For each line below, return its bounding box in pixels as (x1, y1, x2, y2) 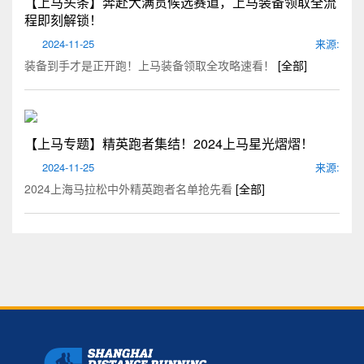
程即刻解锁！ (24, 10, 102, 29)
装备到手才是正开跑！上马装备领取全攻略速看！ (24, 56, 278, 73)
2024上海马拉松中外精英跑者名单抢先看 (24, 180, 236, 197)
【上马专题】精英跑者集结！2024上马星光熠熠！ (24, 134, 314, 154)
